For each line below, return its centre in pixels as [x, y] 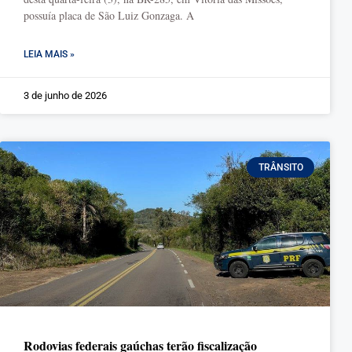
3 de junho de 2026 [65, 95]
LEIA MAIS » [49, 54]
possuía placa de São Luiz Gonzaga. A [109, 15]
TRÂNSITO [280, 168]
